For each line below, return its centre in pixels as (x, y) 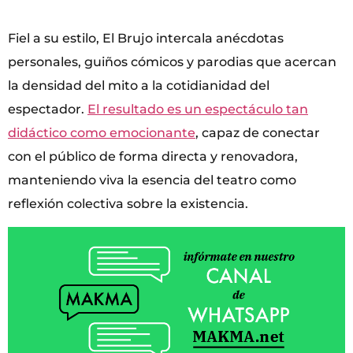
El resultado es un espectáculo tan (198, 110)
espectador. (48, 110)
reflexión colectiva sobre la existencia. (128, 204)
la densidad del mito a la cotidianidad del (139, 86)
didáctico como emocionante (102, 133)
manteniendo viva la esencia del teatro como (152, 180)
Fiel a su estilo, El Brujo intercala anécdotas (146, 39)
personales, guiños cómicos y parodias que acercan (172, 62)
